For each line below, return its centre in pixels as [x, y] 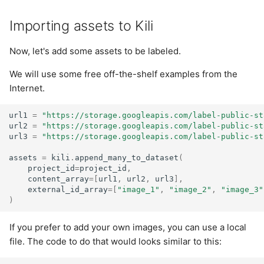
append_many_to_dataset [127, 157]
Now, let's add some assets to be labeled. [95, 51]
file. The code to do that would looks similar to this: [115, 241]
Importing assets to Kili [81, 25]
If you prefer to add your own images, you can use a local [128, 227]
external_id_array [68, 189]
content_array [59, 179]
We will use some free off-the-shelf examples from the [123, 74]
